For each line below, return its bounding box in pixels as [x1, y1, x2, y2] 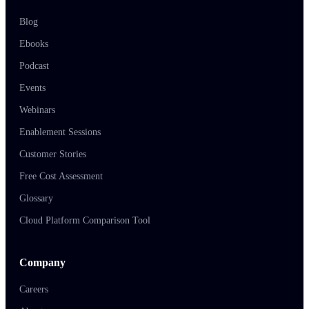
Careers [19, 283, 48, 295]
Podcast [19, 60, 49, 71]
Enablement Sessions [19, 126, 101, 137]
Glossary [19, 192, 53, 203]
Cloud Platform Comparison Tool [19, 215, 150, 226]
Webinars [19, 104, 55, 115]
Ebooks [19, 38, 48, 49]
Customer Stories [19, 148, 86, 159]
